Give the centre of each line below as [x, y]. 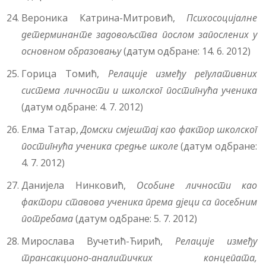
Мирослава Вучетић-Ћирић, [99, 241]
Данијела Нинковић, [79, 186]
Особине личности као [197, 186]
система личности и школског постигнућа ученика [139, 91]
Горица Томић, [65, 74]
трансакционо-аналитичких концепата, [139, 258]
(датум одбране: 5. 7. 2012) [135, 219]
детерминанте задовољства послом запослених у [139, 35]
